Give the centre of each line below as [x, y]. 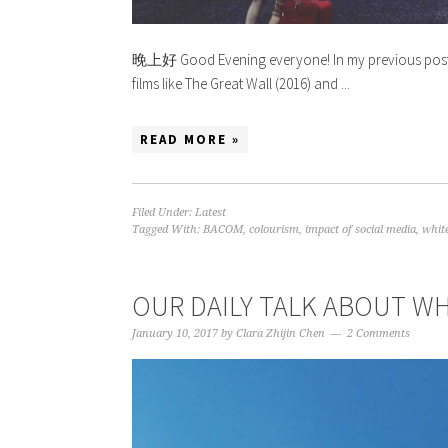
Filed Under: [163, 212]
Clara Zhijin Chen [280, 333]
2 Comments [378, 333]
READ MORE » [190, 139]
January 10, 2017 [175, 333]
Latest [210, 212]
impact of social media [360, 229]
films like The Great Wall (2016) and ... [241, 83]
